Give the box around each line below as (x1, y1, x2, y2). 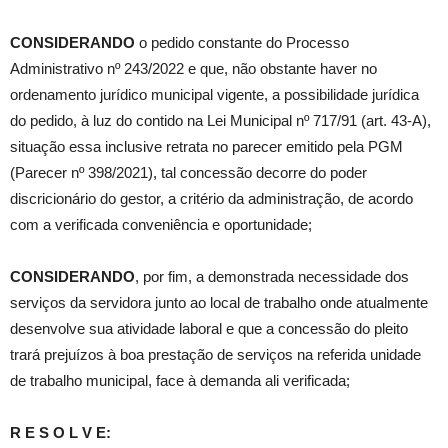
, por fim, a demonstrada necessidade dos (135, 268, 409, 286)
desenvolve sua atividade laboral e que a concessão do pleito (10, 320, 408, 338)
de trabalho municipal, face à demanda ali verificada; (10, 372, 350, 390)
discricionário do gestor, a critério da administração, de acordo (10, 190, 413, 208)
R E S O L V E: (10, 424, 111, 442)
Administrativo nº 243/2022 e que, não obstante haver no (10, 60, 377, 78)
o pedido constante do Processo (139, 34, 349, 52)
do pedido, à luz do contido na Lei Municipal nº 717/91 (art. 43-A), (10, 112, 431, 130)
